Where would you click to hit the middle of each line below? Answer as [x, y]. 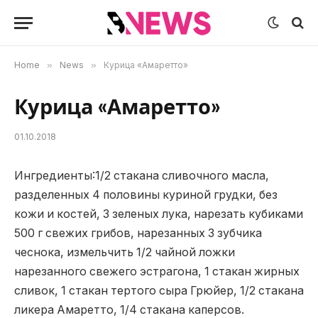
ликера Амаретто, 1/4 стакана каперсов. [129, 310]
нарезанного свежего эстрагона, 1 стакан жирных [157, 272]
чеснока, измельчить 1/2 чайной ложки [125, 252]
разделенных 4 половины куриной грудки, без [146, 195]
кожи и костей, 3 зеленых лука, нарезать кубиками [159, 214]
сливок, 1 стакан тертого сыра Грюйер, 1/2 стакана [159, 291]
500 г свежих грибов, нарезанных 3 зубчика [138, 233]
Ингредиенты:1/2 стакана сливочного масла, [142, 176]
